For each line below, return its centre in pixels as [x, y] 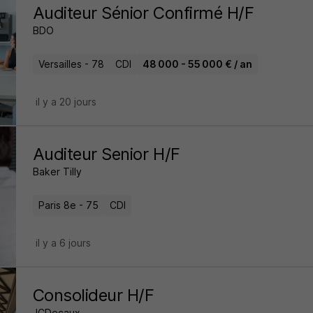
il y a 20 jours [66, 102]
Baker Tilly [57, 172]
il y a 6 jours [63, 243]
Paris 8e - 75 [68, 205]
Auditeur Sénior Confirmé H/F [143, 13]
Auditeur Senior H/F [106, 154]
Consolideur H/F [93, 295]
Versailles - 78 [71, 64]
